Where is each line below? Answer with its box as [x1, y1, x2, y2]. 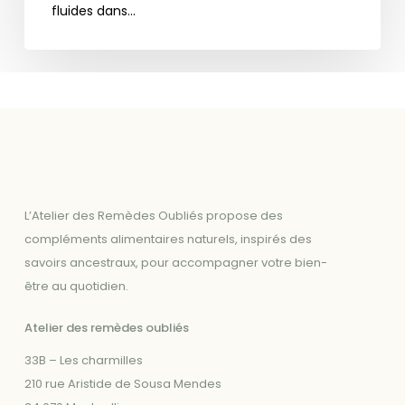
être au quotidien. [24, 278, 128, 296]
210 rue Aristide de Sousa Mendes [24, 374, 221, 392]
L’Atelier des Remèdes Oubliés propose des [24, 207, 283, 225]
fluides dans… [51, 2, 136, 21]
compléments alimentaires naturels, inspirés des [24, 231, 312, 249]
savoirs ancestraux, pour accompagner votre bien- [24, 254, 327, 272]
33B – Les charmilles [24, 351, 143, 369]
